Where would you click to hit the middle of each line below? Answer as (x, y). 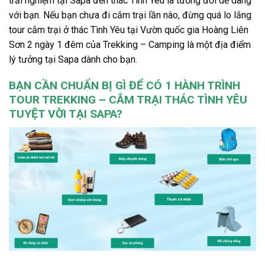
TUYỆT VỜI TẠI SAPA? (66, 114)
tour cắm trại (36, 30)
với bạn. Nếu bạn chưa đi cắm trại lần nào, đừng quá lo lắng (130, 15)
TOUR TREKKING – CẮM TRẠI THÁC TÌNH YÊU (128, 100)
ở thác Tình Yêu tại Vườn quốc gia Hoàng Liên (156, 30)
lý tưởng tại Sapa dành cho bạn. (73, 59)
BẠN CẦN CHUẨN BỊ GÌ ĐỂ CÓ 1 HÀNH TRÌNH (125, 86)
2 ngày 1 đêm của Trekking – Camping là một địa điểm (139, 44)
